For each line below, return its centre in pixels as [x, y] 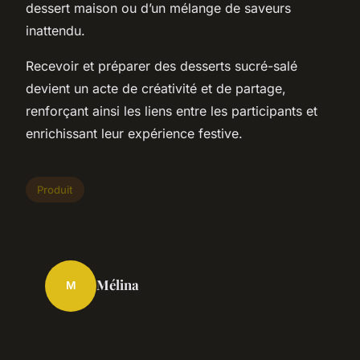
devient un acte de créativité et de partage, [156, 88]
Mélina [118, 284]
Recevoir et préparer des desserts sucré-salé [162, 65]
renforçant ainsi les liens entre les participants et [172, 110]
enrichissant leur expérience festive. [134, 133]
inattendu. [55, 30]
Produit [55, 189]
